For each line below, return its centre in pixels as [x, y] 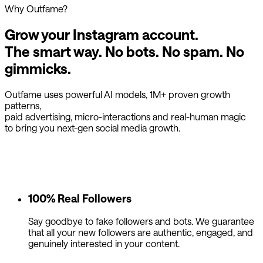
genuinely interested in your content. [104, 244]
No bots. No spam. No [175, 51]
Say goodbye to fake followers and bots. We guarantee [141, 221]
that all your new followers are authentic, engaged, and [141, 232]
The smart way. [55, 51]
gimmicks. [38, 68]
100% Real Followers [80, 198]
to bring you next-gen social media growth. [92, 127]
